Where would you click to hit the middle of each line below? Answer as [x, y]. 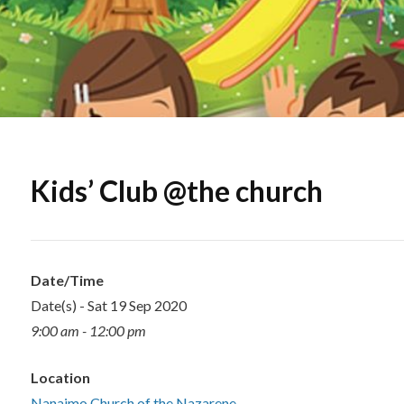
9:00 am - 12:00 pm [88, 331]
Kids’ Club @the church [177, 191]
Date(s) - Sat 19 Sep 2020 [109, 305]
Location [60, 377]
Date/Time [67, 280]
